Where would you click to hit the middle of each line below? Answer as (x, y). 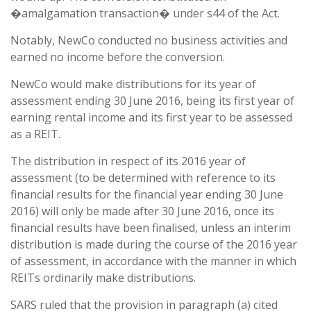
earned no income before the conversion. (118, 57)
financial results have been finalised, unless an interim (151, 228)
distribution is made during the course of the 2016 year (154, 244)
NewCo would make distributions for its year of (133, 84)
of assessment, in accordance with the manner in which (153, 261)
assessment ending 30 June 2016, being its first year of (152, 101)
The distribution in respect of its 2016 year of (128, 161)
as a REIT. (35, 134)
